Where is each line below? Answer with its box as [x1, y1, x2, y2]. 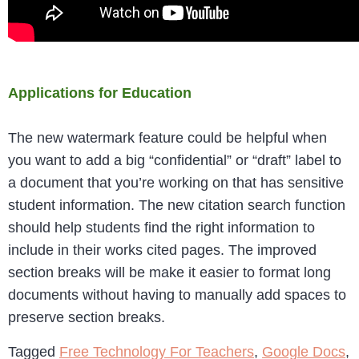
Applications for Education [8, 85, 192, 102]
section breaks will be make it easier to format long [8, 264, 331, 281]
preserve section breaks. [8, 309, 165, 326]
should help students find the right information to [8, 220, 315, 236]
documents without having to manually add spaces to [8, 287, 346, 304]
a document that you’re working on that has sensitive [8, 175, 344, 192]
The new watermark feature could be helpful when [8, 130, 327, 147]
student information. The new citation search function [8, 197, 345, 214]
